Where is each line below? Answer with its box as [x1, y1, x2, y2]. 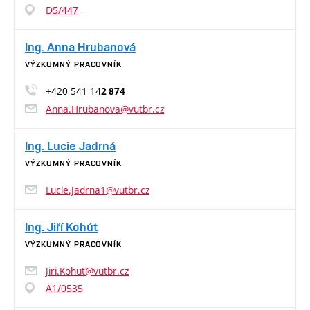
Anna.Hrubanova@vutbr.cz [46, 102, 164, 116]
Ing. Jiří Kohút [25, 219, 98, 235]
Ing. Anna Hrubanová [25, 39, 136, 55]
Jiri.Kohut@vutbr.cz [46, 264, 129, 278]
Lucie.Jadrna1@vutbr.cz [46, 183, 149, 197]
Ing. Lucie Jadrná [25, 138, 116, 154]
